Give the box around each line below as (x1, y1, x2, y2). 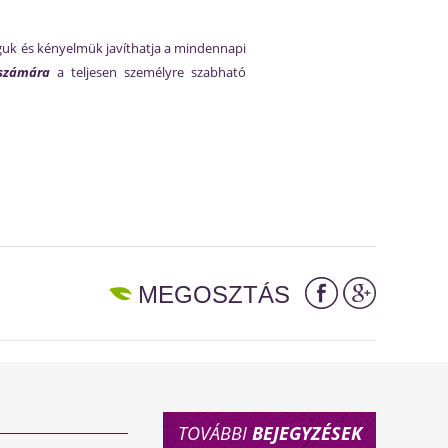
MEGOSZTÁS (138, 281, 290, 308)
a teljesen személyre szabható (50, 63, 246, 81)
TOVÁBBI (177, 421, 252, 445)
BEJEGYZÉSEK (251, 421, 362, 445)
